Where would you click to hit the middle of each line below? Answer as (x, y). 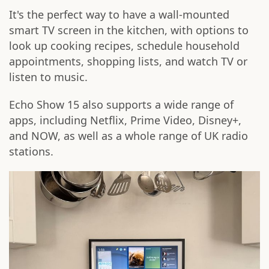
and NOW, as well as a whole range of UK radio (128, 136)
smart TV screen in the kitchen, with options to (129, 30)
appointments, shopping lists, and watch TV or (128, 61)
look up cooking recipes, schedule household (124, 46)
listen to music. (48, 77)
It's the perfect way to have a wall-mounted (119, 14)
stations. (31, 151)
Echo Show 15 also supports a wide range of (121, 104)
